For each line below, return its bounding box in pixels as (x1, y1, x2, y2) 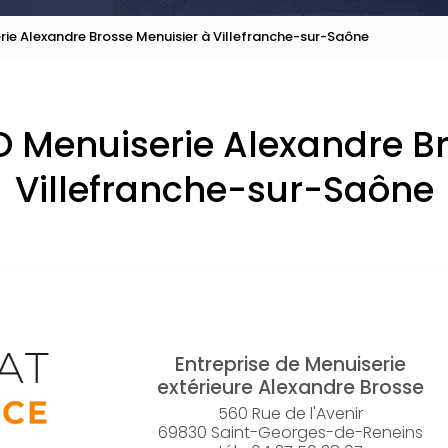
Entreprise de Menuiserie (174, 351, 406, 378)
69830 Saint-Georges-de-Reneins (157, 420, 423, 444)
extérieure (156, 374, 258, 401)
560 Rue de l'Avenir (217, 401, 363, 425)
